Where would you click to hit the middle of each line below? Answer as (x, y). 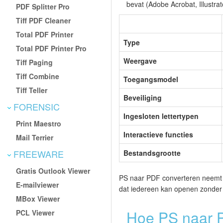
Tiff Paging (35, 62)
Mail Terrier (35, 137)
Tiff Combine (38, 76)
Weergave (140, 61)
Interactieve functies (158, 135)
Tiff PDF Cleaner (44, 20)
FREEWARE (37, 154)
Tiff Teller (32, 90)
